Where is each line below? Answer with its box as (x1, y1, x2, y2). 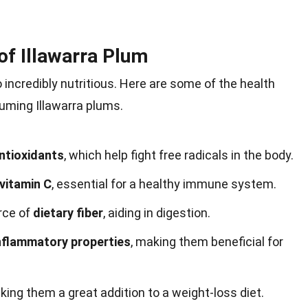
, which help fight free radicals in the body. (64, 148, 294, 162)
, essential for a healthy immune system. (52, 177, 276, 191)
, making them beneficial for (131, 234, 283, 249)
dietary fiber (33, 206, 103, 220)
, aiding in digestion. (103, 206, 210, 220)
